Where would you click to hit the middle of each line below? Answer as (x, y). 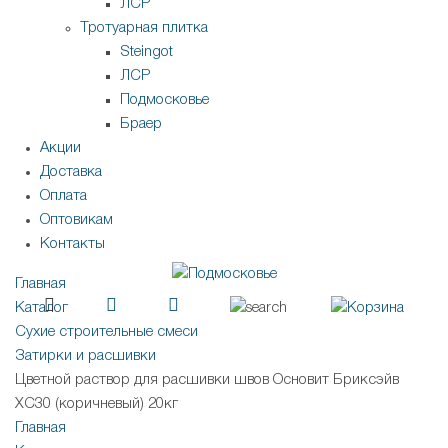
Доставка (71, 172)
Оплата (63, 196)
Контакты (72, 244)
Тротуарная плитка (144, 28)
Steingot (146, 52)
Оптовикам (76, 220)
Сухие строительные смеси (106, 332)
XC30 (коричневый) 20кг (96, 404)
